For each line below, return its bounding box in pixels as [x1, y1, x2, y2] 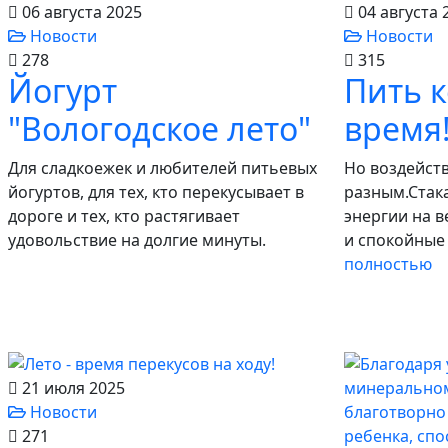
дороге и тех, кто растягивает [8, 205, 240, 227]
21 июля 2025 [18, 377, 125, 399]
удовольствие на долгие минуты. [8, 229, 266, 251]
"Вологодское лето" [8, 107, 311, 150]
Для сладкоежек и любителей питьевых [8, 157, 317, 179]
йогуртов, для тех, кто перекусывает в [8, 181, 304, 203]
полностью [344, 253, 432, 275]
